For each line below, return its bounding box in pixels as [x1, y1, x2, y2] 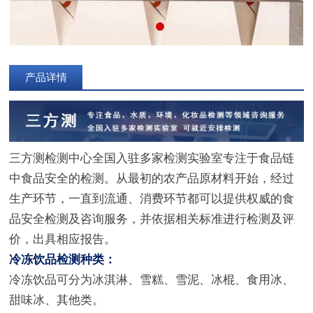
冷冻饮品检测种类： [9, 253, 117, 267]
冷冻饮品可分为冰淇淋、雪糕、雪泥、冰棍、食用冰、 [9, 273, 295, 287]
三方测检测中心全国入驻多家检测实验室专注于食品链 [9, 152, 295, 166]
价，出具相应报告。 [9, 233, 117, 247]
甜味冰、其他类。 [9, 293, 105, 307]
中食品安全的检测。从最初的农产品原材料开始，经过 [9, 172, 295, 186]
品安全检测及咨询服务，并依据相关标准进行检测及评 [9, 212, 295, 226]
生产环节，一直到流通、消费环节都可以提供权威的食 [9, 192, 295, 206]
